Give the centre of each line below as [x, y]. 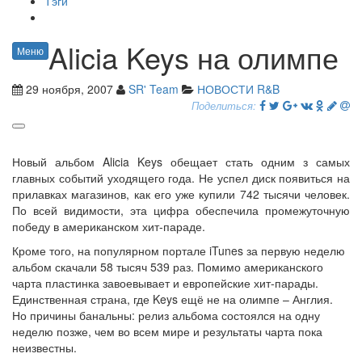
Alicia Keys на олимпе [194, 57]
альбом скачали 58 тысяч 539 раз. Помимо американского [168, 267]
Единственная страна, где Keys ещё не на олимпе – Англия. [173, 299]
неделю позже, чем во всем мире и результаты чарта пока [167, 331]
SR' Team [154, 89]
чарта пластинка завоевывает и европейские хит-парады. [165, 283]
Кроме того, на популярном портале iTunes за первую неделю [179, 250]
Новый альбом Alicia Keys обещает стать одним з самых [181, 162]
